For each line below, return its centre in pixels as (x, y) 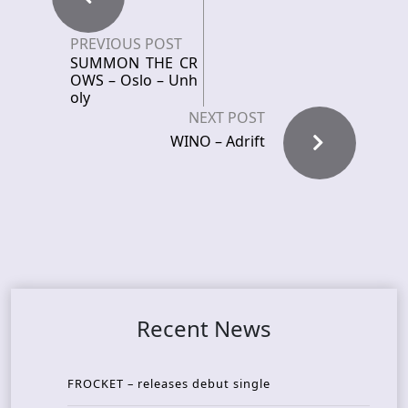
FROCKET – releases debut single (169, 383)
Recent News (204, 328)
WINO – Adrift (218, 141)
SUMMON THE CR (134, 63)
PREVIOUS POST (126, 44)
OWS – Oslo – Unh (134, 80)
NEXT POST (227, 117)
